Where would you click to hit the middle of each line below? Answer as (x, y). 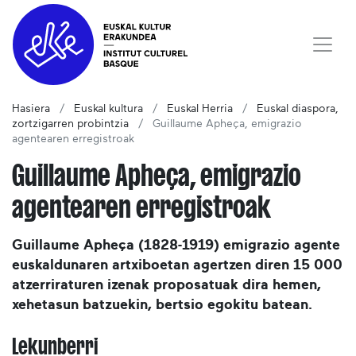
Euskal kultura (108, 109)
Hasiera (31, 109)
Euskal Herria (200, 109)
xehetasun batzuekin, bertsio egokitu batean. (162, 306)
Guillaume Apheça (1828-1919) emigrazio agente (176, 246)
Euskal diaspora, (298, 109)
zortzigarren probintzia (70, 124)
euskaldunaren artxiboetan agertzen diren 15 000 (177, 266)
